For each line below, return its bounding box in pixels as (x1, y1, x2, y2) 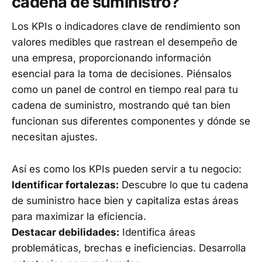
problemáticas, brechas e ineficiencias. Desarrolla (12, 242, 246, 254)
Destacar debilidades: (12, 226, 119, 238)
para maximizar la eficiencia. (12, 210, 146, 222)
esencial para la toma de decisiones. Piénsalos (12, 68, 232, 80)
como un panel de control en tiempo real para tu (12, 84, 238, 96)
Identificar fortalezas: (12, 178, 119, 191)
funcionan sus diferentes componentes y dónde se (12, 115, 250, 127)
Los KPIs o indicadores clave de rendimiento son (12, 20, 240, 33)
